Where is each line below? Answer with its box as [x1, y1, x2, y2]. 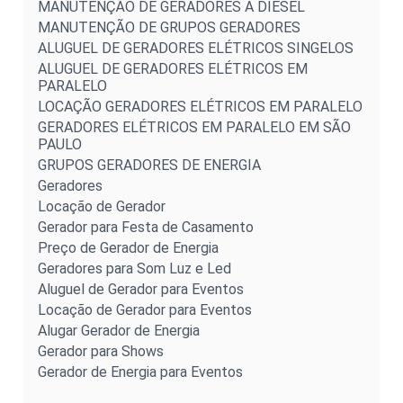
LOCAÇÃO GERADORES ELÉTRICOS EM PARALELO [38, 97, 363, 115]
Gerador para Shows [38, 342, 164, 360]
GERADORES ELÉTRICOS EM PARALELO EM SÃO [38, 118, 351, 136]
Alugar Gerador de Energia [38, 321, 200, 339]
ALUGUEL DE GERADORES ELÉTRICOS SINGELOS [38, 39, 354, 57]
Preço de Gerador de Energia [38, 238, 219, 256]
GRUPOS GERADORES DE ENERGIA [38, 156, 261, 174]
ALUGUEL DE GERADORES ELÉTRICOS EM [38, 59, 308, 77]
